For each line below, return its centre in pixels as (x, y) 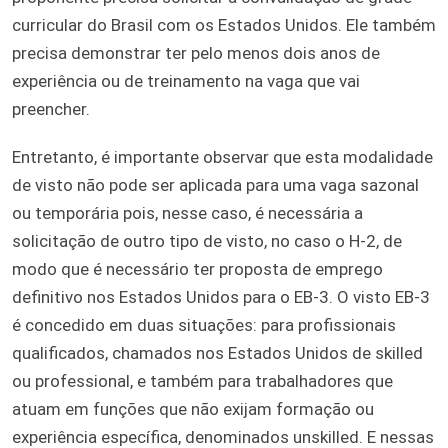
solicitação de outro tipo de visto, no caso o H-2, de (207, 241)
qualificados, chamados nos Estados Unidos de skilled (217, 353)
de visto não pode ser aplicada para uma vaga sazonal (215, 185)
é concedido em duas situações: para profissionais (204, 325)
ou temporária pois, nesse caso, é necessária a (187, 213)
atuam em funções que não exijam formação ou (193, 409)
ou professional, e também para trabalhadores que (202, 381)
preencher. (51, 109)
